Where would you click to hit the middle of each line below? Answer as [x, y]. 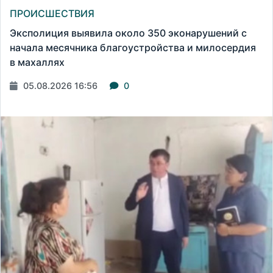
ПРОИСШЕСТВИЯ [52, 13]
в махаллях [37, 62]
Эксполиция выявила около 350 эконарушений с [128, 33]
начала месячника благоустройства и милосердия [133, 47]
